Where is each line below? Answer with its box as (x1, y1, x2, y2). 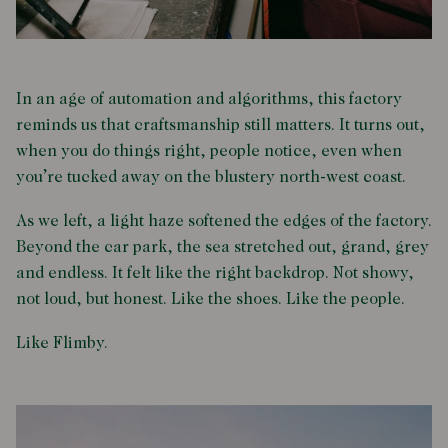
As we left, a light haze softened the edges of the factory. (16, 213, 432, 230)
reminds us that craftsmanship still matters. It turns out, (16, 117, 425, 134)
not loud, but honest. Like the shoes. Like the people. (16, 291, 405, 308)
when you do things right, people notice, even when (16, 143, 402, 160)
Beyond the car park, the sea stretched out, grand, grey (16, 239, 429, 256)
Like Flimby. (16, 335, 108, 352)
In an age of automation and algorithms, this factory (16, 91, 402, 108)
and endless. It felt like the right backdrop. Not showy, (16, 265, 414, 282)
